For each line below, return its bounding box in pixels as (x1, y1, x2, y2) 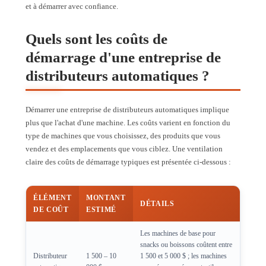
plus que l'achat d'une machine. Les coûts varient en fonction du (26, 118, 230, 128)
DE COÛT (33, 205, 69, 214)
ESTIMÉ (86, 205, 116, 214)
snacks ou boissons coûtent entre (140, 240, 233, 249)
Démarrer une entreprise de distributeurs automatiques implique (26, 105, 229, 115)
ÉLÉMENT (33, 194, 72, 202)
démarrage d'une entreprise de (26, 49, 221, 66)
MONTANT (86, 194, 126, 202)
